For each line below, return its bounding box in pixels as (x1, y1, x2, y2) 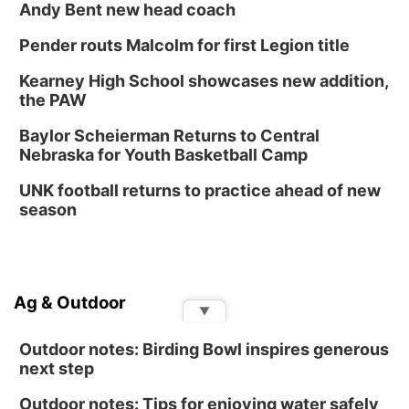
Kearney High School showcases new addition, (19, 71, 388, 90)
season (19, 200, 77, 219)
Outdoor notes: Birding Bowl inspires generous (19, 340, 389, 359)
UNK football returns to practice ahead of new (19, 181, 381, 200)
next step (19, 359, 94, 378)
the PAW (19, 90, 87, 110)
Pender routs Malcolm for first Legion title (19, 36, 350, 55)
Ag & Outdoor (14, 292, 126, 313)
